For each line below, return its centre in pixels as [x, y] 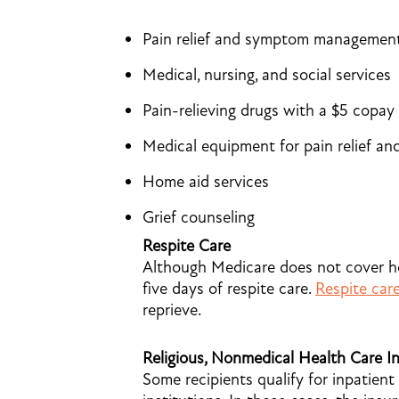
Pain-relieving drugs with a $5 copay [269, 110]
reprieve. [172, 310]
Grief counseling [199, 217]
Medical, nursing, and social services [267, 75]
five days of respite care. [229, 289]
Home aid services [206, 182]
